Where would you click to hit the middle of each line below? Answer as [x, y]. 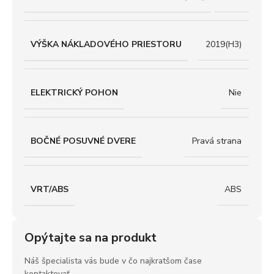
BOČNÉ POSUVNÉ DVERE [83, 141]
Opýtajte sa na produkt [91, 237]
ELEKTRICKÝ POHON [74, 92]
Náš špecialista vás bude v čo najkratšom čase [113, 261]
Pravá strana [217, 141]
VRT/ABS [50, 189]
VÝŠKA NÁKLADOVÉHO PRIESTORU [106, 44]
